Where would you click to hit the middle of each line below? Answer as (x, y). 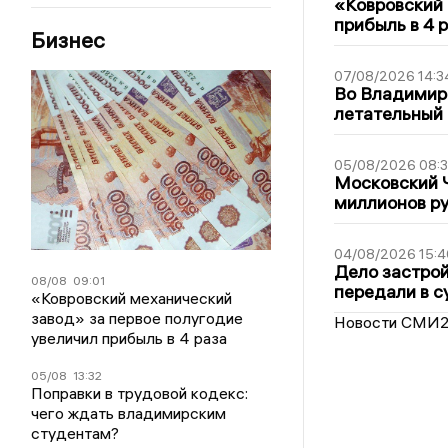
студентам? (75, 432)
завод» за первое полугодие (137, 317)
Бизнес (68, 39)
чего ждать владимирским (129, 412)
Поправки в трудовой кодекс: (140, 392)
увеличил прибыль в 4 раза (129, 337)
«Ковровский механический (132, 297)
